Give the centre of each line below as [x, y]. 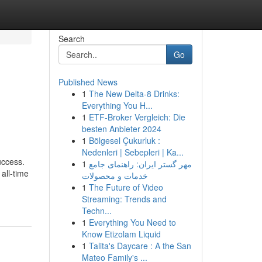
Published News [88, 82]
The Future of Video [126, 187]
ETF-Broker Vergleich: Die [137, 117]
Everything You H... [117, 105]
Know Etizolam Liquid [121, 234]
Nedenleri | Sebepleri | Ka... [132, 152]
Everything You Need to [132, 222]
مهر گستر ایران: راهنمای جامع [140, 164]
